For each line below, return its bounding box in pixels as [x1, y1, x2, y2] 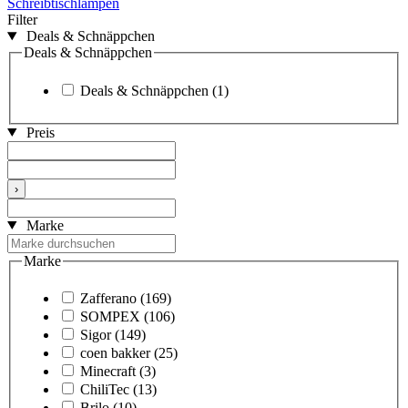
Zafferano [80, 291, 137, 307]
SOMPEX [80, 309, 140, 325]
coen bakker [80, 345, 150, 362]
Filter [7, 12, 37, 28]
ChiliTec [80, 382, 129, 398]
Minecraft [80, 363, 136, 380]
